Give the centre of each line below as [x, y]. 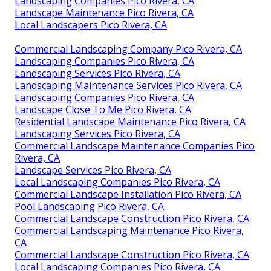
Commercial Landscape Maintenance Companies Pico [135, 146]
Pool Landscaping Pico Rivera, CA [89, 206]
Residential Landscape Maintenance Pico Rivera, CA [130, 122]
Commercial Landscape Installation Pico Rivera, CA [128, 194]
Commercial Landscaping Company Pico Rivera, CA [128, 49]
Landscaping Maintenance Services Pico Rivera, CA [128, 85]
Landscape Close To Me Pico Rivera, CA [103, 109]
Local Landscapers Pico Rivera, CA [91, 25]
